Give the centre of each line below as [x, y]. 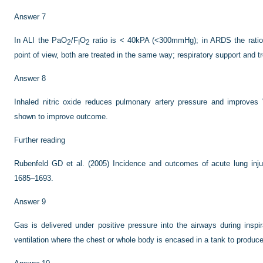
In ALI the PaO [41, 40]
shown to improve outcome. [61, 117]
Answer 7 [30, 17]
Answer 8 [30, 78]
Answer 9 [30, 202]
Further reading [40, 140]
